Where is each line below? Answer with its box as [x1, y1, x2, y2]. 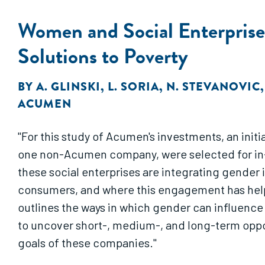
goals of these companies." [18, 235, 157, 250]
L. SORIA [108, 78, 159, 95]
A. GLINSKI [36, 78, 101, 95]
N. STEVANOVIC [166, 78, 260, 95]
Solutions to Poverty [18, 40, 188, 72]
